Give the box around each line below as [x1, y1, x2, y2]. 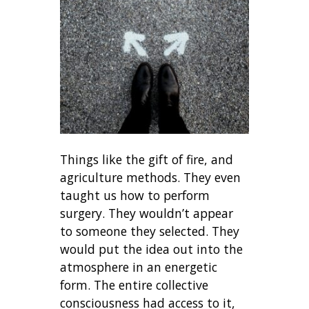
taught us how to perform [60, 186, 210, 203]
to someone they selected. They [60, 222, 240, 239]
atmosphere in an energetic [60, 258, 218, 275]
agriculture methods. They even [60, 168, 241, 186]
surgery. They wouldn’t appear [60, 204, 234, 221]
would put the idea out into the [60, 240, 243, 257]
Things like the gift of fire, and [60, 150, 234, 168]
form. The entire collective [60, 276, 209, 293]
